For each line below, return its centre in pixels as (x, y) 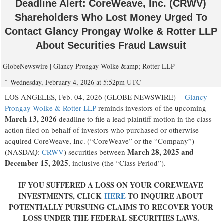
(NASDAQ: (23, 152)
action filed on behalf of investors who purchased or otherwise (102, 130)
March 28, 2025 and (160, 152)
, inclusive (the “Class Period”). (117, 163)
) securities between (96, 152)
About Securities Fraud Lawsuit (111, 46)
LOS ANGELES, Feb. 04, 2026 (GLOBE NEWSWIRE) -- (95, 97)
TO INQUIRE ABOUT (166, 196)
